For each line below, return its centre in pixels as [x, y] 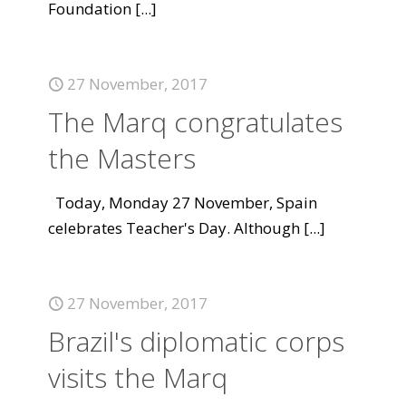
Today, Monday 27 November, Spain [183, 203]
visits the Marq [138, 377]
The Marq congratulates [195, 122]
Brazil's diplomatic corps [196, 341]
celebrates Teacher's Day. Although [174, 228]
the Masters [122, 158]
